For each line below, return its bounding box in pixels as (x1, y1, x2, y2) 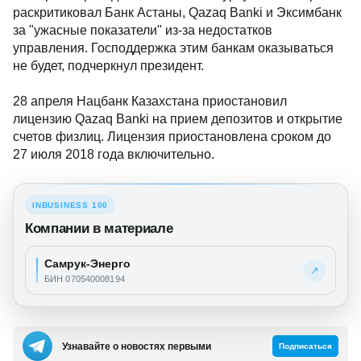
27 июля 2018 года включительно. (13, 147, 214, 161)
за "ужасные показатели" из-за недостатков (13, 23, 272, 37)
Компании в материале (25, 221, 173, 236)
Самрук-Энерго (44, 257, 131, 270)
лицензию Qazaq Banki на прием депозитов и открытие (13, 112, 342, 126)
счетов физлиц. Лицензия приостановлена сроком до (13, 130, 331, 143)
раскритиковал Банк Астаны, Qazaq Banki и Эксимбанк (13, 6, 342, 19)
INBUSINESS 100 (32, 200, 109, 210)
